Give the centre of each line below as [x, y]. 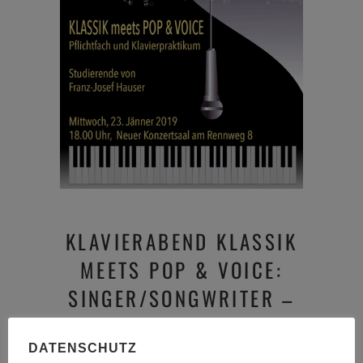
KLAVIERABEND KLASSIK [181, 241]
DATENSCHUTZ [83, 348]
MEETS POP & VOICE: [181, 269]
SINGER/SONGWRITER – [181, 298]
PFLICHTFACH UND [181, 326]
